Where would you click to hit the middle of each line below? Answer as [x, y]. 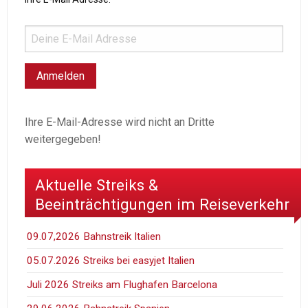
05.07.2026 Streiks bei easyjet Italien [111, 260]
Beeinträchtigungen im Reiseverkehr [162, 204]
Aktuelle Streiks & [97, 185]
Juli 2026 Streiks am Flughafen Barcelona [122, 284]
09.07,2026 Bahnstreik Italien [94, 236]
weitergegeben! [63, 140]
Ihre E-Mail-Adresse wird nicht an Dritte [120, 122]
